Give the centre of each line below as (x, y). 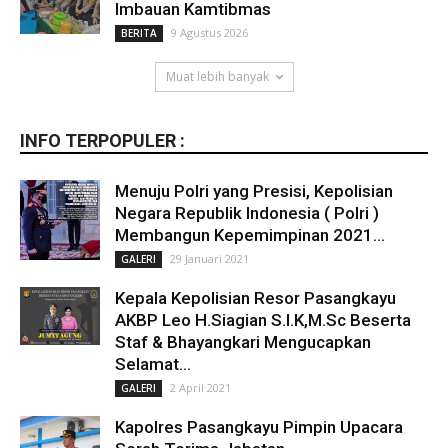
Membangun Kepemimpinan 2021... (250, 235)
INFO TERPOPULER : (102, 141)
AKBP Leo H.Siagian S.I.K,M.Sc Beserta (263, 320)
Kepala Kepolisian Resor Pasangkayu (255, 298)
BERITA (139, 33)
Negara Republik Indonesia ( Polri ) (247, 213)
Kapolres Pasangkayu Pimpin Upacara (259, 427)
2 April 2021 (200, 388)
